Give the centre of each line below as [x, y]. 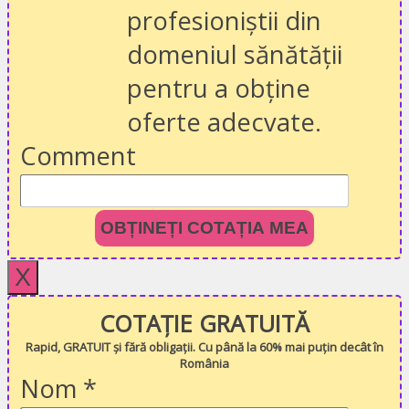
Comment [78, 156]
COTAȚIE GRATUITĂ [204, 324]
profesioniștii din [224, 21]
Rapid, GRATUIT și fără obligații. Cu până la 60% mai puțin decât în [204, 347]
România [204, 364]
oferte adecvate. [224, 122]
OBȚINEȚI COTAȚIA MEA [204, 228]
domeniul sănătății [235, 55]
